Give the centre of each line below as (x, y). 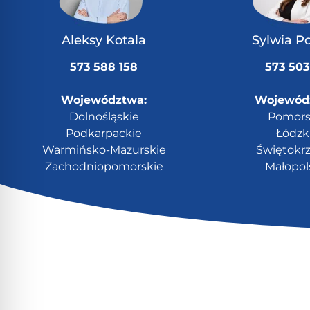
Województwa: (104, 100)
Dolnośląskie (104, 117)
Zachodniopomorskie (104, 167)
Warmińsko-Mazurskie (104, 150)
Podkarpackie (104, 134)
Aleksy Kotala (104, 40)
